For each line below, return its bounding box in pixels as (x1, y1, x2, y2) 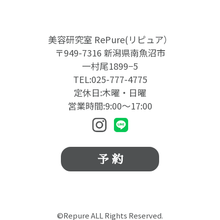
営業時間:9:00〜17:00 (68, 99, 152, 112)
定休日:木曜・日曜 (74, 85, 146, 99)
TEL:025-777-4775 (73, 72, 147, 85)
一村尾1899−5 (82, 59, 138, 72)
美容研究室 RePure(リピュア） (48, 32, 172, 46)
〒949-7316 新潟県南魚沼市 (55, 46, 165, 59)
